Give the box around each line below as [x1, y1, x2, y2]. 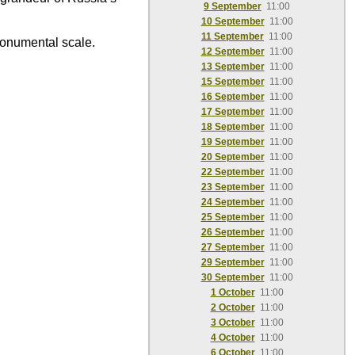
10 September [200, 16, 265, 27]
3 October [210, 317, 255, 328]
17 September [200, 106, 265, 117]
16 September [200, 91, 265, 102]
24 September [200, 197, 265, 208]
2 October [210, 302, 255, 313]
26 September [200, 227, 265, 238]
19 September [200, 136, 265, 147]
